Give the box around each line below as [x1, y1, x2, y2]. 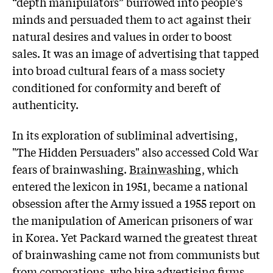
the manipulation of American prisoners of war [12, 211, 253, 228]
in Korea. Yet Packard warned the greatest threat [12, 229, 258, 245]
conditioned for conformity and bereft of [12, 79, 221, 95]
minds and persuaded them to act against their [12, 10, 251, 27]
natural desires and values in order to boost [12, 27, 232, 44]
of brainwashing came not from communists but [12, 246, 260, 262]
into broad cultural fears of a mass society [12, 62, 225, 78]
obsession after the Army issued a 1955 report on [12, 194, 256, 211]
